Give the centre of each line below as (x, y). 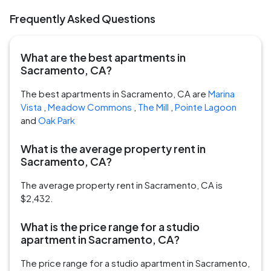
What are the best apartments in (103, 57)
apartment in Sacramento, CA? (100, 240)
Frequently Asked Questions (83, 19)
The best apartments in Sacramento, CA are (114, 94)
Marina (221, 94)
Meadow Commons (90, 107)
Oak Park (57, 120)
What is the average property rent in (113, 149)
